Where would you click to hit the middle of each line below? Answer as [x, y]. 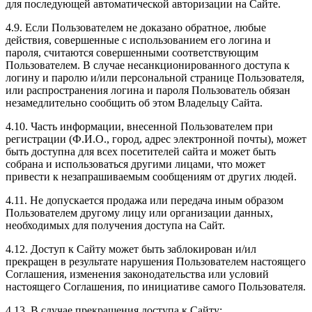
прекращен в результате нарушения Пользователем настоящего [156, 262]
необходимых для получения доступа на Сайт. [115, 226]
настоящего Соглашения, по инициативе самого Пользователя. [156, 287]
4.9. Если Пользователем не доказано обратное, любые [136, 28]
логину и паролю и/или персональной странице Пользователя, [155, 78]
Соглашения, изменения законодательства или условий [137, 274]
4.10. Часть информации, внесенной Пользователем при [139, 127]
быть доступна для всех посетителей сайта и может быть [141, 152]
